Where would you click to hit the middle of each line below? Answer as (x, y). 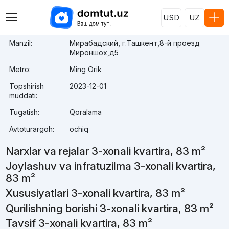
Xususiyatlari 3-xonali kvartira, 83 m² (95, 193)
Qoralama (85, 112)
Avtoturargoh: (31, 129)
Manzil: (20, 43)
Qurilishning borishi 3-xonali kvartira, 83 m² (109, 208)
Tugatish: (24, 112)
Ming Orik (85, 69)
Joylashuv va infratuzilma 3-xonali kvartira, (110, 166)
